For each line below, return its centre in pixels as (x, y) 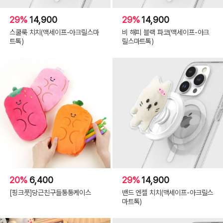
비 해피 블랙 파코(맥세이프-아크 (166, 32)
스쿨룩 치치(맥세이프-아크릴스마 (54, 32)
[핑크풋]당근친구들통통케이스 (50, 192)
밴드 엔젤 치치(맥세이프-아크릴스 (167, 192)
